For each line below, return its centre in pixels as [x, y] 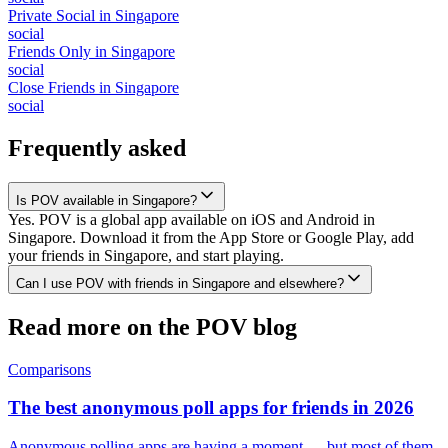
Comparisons [49, 369]
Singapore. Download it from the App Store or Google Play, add [211, 237]
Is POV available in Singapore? [106, 200]
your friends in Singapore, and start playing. [146, 255]
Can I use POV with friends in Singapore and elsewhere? [180, 283]
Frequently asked [97, 147]
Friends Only [49, 51]
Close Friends [51, 87]
